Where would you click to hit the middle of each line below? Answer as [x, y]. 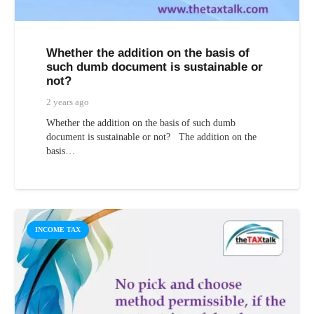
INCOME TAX [57, 230]
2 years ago [67, 102]
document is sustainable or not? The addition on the [151, 137]
